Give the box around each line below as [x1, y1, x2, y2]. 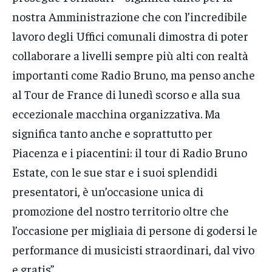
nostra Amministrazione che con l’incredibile [12, 8, 247, 24]
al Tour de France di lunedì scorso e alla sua [12, 86, 240, 102]
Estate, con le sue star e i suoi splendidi [12, 164, 217, 180]
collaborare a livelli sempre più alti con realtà [12, 47, 248, 63]
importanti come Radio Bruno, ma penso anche [12, 67, 255, 83]
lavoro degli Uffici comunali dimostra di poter [12, 28, 248, 44]
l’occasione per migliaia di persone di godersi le [12, 222, 257, 238]
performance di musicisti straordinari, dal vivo [12, 242, 254, 257]
